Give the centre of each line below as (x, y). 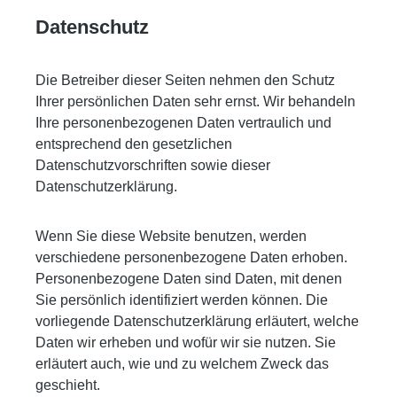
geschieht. (68, 385)
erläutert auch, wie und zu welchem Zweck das (182, 363)
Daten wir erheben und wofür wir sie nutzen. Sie (186, 342)
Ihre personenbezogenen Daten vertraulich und (183, 122)
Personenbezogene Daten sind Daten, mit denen (189, 278)
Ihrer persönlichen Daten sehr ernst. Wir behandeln (195, 101)
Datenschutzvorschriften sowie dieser (153, 165)
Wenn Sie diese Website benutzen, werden (171, 236)
